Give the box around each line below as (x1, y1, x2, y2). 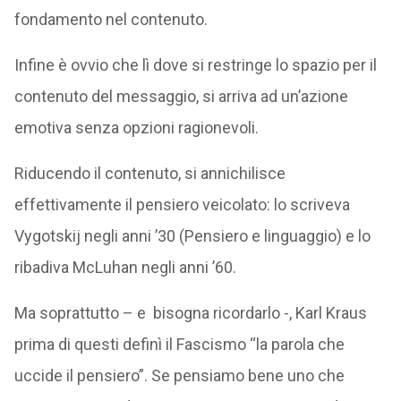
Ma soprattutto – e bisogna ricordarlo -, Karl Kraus (13, 303, 367, 322)
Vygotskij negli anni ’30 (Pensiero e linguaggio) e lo (13, 226, 371, 245)
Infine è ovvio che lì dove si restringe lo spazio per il (13, 55, 377, 74)
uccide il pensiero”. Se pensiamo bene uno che (13, 366, 345, 385)
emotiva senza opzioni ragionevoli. (13, 118, 259, 137)
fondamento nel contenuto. (13, 10, 208, 29)
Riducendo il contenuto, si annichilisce (13, 164, 286, 183)
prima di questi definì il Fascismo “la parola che (13, 335, 345, 354)
